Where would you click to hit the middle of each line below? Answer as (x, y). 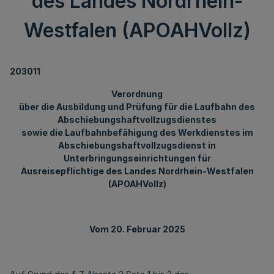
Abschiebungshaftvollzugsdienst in (137, 145)
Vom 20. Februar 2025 (137, 229)
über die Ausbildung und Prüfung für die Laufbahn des (137, 107)
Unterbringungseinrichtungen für (137, 158)
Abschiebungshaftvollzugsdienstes (137, 120)
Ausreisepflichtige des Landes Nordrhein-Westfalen (137, 171)
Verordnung (137, 94)
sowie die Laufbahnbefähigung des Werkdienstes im (137, 132)
